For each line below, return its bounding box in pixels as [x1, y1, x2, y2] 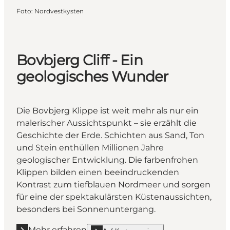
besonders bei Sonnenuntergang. [16, 204, 156, 214]
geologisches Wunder [16, 67, 168, 85]
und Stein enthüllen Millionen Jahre [16, 142, 164, 152]
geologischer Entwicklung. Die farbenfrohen [16, 155, 198, 165]
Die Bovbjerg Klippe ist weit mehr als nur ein [16, 105, 199, 116]
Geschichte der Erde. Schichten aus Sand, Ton [16, 130, 204, 140]
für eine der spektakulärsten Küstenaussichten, [16, 191, 212, 202]
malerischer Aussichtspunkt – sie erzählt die [16, 118, 197, 128]
